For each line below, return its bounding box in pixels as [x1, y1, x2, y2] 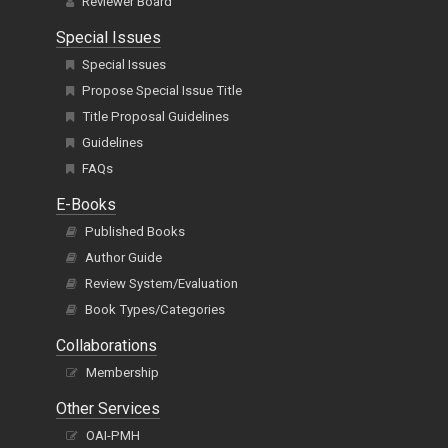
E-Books [56, 195, 116, 215]
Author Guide [85, 250, 162, 266]
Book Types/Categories [85, 302, 225, 318]
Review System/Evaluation [85, 276, 238, 292]
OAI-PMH [86, 428, 140, 444]
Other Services [56, 399, 160, 419]
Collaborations [56, 336, 157, 356]
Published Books [85, 224, 185, 240]
